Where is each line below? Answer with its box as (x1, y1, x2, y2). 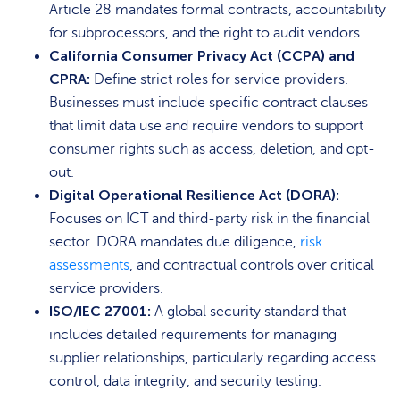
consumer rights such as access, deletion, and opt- (49, 140, 375, 157)
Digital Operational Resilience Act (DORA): (49, 186, 339, 204)
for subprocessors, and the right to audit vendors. (49, 24, 363, 41)
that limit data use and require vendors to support (49, 117, 363, 134)
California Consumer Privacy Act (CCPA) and (49, 46, 354, 64)
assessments (49, 256, 129, 273)
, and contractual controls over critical (129, 256, 374, 273)
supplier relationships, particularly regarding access (49, 349, 376, 366)
